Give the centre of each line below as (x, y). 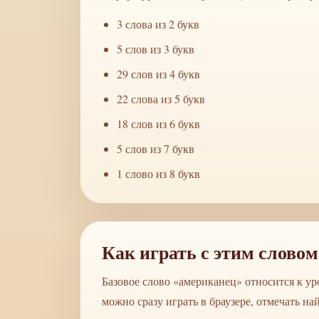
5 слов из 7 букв (155, 148)
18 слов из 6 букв (158, 124)
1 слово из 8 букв (158, 173)
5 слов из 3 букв (155, 49)
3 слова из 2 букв (158, 24)
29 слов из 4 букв (158, 74)
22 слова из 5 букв (161, 99)
